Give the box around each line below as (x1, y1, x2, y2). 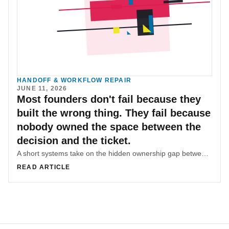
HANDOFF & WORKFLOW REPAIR (17, 77, 131, 84)
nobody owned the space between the (17, 121, 201, 133)
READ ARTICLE (17, 164, 71, 171)
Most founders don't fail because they (17, 94, 201, 105)
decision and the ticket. (17, 135, 131, 147)
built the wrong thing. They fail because (17, 107, 211, 119)
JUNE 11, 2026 (17, 85, 67, 93)
